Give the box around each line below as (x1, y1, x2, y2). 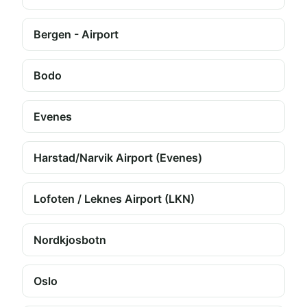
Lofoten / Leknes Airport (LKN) (34, 192, 195, 206)
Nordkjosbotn (34, 233, 106, 247)
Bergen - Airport (34, 27, 119, 41)
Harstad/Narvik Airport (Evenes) (34, 151, 202, 164)
